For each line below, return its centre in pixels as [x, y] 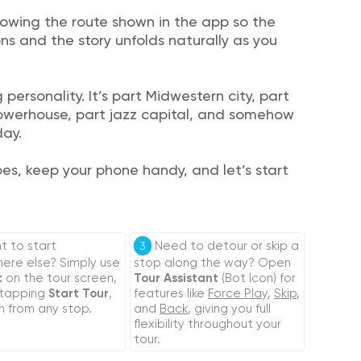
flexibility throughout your [208, 324]
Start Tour [79, 293]
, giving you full [230, 309]
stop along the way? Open [213, 263]
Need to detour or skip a [226, 246]
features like [171, 293]
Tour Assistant [176, 278]
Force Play [238, 293]
